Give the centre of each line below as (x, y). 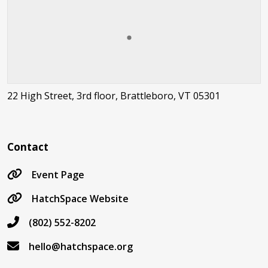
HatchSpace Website (80, 199)
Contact (28, 147)
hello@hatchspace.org (81, 247)
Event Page (58, 175)
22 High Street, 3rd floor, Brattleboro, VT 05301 (114, 96)
